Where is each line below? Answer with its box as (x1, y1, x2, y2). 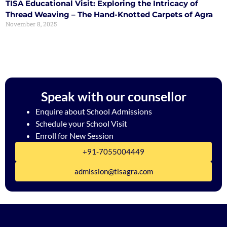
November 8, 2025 (6, 20, 57, 28)
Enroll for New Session (35, 131, 113, 141)
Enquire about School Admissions (35, 106, 152, 117)
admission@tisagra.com (74, 167, 153, 176)
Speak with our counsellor (41, 89, 186, 104)
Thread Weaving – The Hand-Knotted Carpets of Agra (6, 10, 213, 20)
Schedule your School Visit (35, 119, 127, 129)
